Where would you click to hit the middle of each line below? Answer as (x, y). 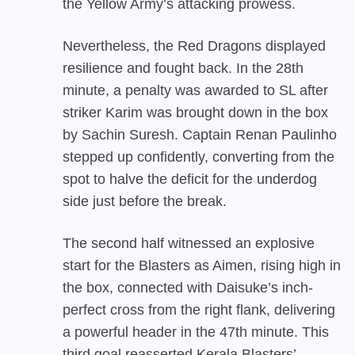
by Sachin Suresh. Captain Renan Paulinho (200, 135)
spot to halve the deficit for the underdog (190, 179)
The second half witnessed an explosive (189, 244)
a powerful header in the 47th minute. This (196, 332)
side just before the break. (145, 202)
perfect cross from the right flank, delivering (199, 310)
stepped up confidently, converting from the (198, 157)
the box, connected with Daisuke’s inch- (188, 288)
